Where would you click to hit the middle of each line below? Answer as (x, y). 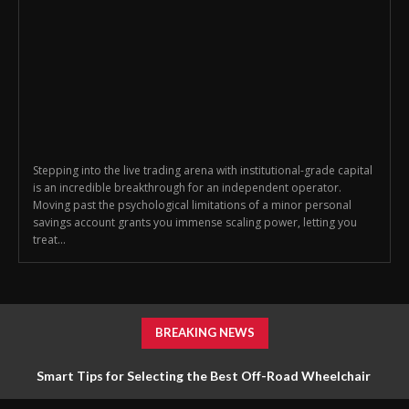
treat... (49, 240)
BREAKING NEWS (204, 333)
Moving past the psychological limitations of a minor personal (192, 205)
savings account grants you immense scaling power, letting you (195, 223)
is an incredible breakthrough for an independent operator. (187, 188)
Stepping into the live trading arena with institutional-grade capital (203, 171)
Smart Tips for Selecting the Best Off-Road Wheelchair (204, 376)
